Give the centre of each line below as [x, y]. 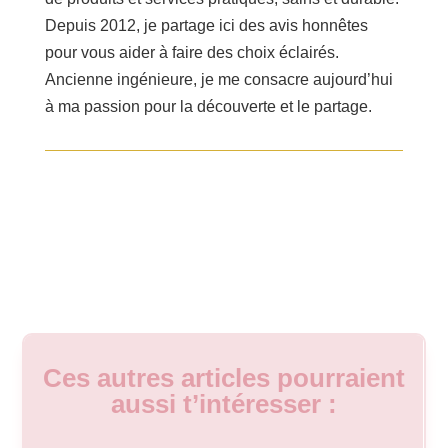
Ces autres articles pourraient [224, 378]
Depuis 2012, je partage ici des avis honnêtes [206, 26]
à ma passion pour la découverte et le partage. [208, 107]
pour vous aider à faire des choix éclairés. [191, 53]
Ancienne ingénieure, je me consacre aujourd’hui [218, 80]
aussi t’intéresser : [224, 404]
